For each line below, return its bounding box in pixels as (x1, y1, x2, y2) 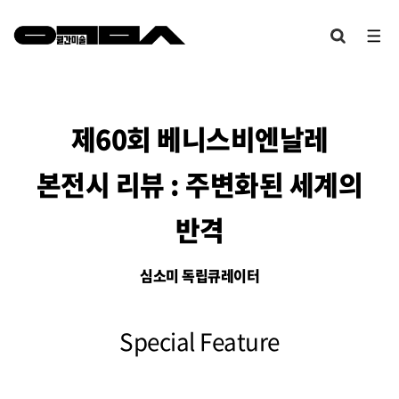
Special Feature (119, 323, 280, 358)
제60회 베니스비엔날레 (70, 118, 329, 159)
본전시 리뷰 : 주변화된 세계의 (36, 164, 363, 204)
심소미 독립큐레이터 (140, 264, 259, 286)
